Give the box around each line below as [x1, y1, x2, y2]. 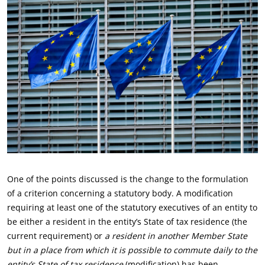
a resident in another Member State [102, 230, 247, 241]
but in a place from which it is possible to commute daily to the [7, 244, 257, 256]
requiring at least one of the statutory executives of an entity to [7, 202, 257, 213]
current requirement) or [7, 230, 102, 241]
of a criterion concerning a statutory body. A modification [7, 188, 233, 199]
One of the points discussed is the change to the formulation [7, 173, 248, 185]
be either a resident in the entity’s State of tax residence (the [7, 216, 247, 227]
